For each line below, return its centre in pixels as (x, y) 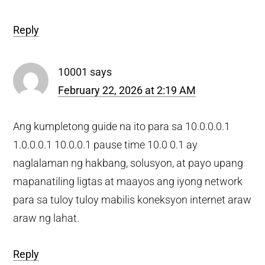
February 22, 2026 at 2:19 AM (127, 90)
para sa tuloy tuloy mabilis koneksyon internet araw (132, 199)
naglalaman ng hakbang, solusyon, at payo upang (128, 163)
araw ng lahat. (46, 218)
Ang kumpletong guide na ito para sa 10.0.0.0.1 (122, 126)
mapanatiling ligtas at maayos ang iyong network (128, 181)
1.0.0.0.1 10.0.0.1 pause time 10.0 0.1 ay (106, 144)
